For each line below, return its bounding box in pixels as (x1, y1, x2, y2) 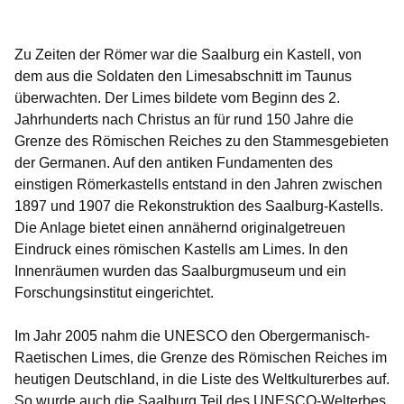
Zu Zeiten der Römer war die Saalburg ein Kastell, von (14, 47, 362, 63)
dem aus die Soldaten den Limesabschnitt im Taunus (14, 69, 352, 85)
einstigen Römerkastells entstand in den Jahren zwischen (14, 177, 382, 193)
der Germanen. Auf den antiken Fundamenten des (14, 155, 333, 171)
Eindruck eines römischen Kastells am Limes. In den (14, 242, 348, 258)
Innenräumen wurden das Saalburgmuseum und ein (14, 263, 346, 280)
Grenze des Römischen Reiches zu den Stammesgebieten (14, 133, 389, 150)
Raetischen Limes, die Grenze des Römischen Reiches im (14, 350, 387, 366)
